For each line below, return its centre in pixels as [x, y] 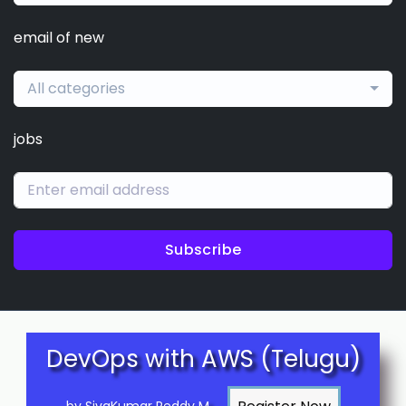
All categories [76, 88]
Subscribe [203, 249]
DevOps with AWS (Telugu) [203, 358]
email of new [59, 37]
